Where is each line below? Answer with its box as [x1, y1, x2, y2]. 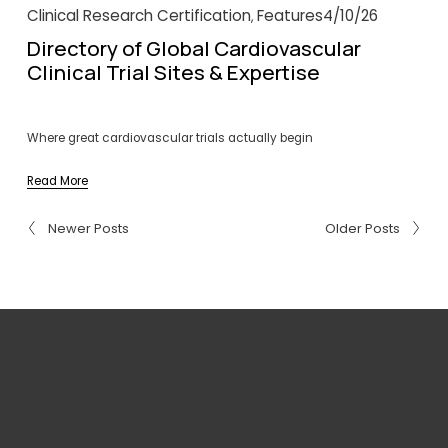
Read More [26, 172, 88, 189]
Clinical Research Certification [26, 4, 251, 26]
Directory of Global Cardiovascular [26, 33, 361, 62]
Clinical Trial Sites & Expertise [26, 57, 320, 86]
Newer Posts [47, 218, 129, 238]
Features [256, 4, 323, 26]
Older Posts [325, 218, 401, 238]
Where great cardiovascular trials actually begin [26, 129, 313, 146]
